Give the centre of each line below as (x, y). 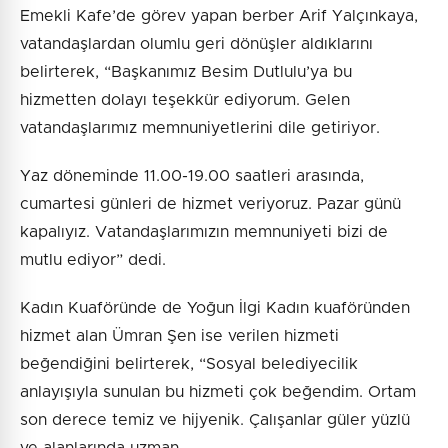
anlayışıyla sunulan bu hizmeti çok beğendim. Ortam (218, 391)
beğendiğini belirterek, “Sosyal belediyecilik (189, 363)
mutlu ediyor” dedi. (93, 259)
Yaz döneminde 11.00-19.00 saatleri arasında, (192, 175)
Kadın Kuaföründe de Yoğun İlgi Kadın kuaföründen (215, 307)
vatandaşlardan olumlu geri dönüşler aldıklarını (196, 43)
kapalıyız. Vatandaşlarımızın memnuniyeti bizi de (204, 231)
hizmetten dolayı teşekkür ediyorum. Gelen (185, 99)
